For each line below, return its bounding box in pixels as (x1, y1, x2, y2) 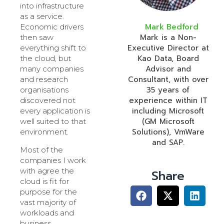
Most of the (20, 144, 63, 154)
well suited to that (20, 116, 86, 126)
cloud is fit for (20, 176, 69, 186)
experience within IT (128, 95, 207, 106)
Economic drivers (20, 22, 83, 32)
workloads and (20, 207, 74, 217)
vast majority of (20, 197, 76, 207)
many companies (20, 64, 83, 74)
